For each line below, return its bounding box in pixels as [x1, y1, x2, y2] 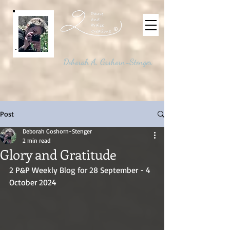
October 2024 [9, 177, 56, 187]
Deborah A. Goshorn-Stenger [63, 57, 152, 67]
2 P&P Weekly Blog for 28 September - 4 [9, 165, 152, 175]
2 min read [23, 137, 50, 144]
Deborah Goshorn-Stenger [23, 127, 92, 135]
